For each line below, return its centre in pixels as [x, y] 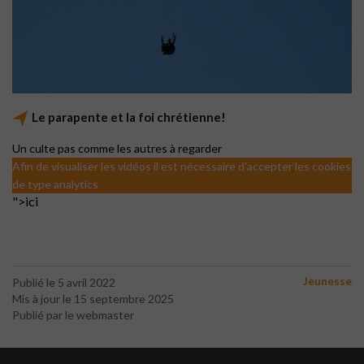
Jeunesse [327, 280]
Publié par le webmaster [73, 314]
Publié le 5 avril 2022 [64, 282]
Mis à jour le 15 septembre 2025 [93, 298]
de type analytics [55, 184]
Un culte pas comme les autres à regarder [117, 148]
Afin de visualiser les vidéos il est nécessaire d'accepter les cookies [182, 166]
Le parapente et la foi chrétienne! [129, 117]
